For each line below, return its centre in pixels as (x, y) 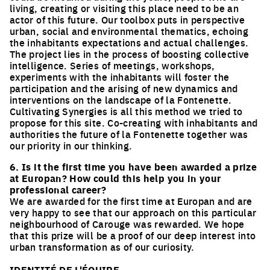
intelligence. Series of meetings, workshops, (112, 65)
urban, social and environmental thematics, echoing (129, 30)
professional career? (58, 189)
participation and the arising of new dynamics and (124, 88)
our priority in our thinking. (71, 145)
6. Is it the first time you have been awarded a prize (133, 166)
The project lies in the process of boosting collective (130, 53)
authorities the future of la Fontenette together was (129, 133)
